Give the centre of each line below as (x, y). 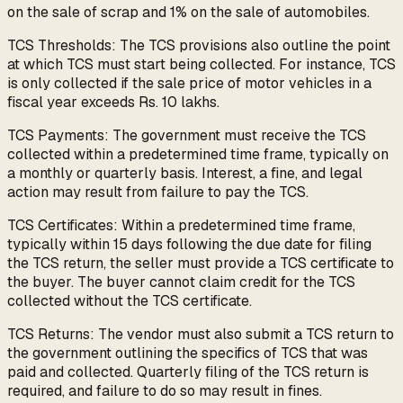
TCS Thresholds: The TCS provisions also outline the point (199, 46)
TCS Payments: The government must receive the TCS (187, 136)
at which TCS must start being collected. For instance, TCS (201, 65)
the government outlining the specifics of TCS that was (188, 354)
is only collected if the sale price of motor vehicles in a (189, 84)
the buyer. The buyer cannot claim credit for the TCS (181, 282)
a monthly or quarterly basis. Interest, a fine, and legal (185, 174)
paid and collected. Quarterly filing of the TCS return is (188, 372)
